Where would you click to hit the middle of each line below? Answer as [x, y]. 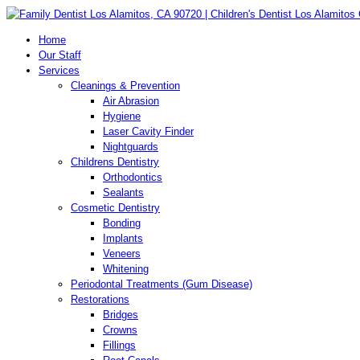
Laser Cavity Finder [148, 131]
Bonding [122, 223]
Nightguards [131, 147]
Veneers [122, 254]
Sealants [123, 192]
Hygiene [122, 116]
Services [59, 70]
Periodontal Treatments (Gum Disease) [162, 284]
